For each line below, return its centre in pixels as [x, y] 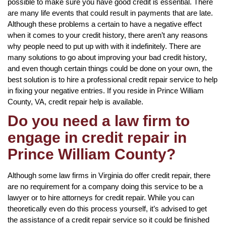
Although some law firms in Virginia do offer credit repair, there [109, 175]
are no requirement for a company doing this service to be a [105, 186]
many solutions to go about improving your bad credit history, [107, 57]
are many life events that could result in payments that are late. [110, 13]
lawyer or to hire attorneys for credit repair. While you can [101, 197]
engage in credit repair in [97, 137]
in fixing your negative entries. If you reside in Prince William [106, 90]
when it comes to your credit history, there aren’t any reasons [108, 35]
